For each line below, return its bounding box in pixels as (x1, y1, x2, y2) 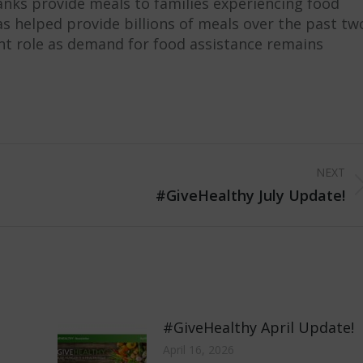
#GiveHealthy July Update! (155, 185, 345, 205)
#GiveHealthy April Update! (163, 317, 355, 337)
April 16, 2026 (163, 341, 235, 357)
